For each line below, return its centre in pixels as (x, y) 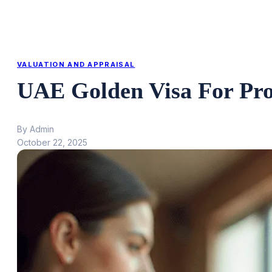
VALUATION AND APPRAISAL (76, 64)
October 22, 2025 (52, 143)
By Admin (36, 129)
